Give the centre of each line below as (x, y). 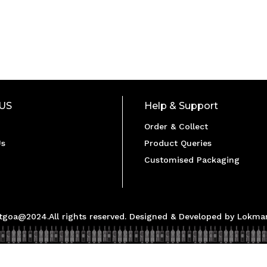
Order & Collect (176, 126)
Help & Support (181, 105)
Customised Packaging (192, 159)
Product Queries (178, 143)
